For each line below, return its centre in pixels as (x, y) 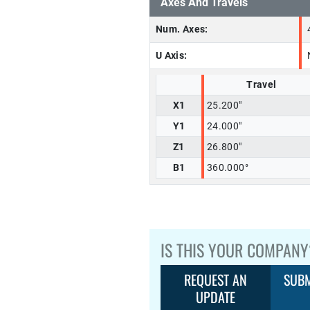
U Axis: (172, 56)
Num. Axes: (182, 29)
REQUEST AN (216, 280)
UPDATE (216, 297)
